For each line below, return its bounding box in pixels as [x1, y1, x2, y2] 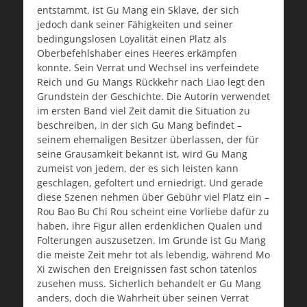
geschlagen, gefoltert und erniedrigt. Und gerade [37, 176, 263, 190]
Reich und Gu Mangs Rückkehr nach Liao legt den [37, 75, 265, 89]
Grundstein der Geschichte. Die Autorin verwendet [37, 90, 270, 103]
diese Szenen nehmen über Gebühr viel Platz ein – [37, 191, 269, 204]
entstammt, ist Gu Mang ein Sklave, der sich [37, 3, 239, 17]
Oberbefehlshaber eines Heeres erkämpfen [37, 47, 237, 60]
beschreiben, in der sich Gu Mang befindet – [37, 119, 242, 132]
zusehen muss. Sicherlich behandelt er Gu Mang [37, 277, 261, 291]
